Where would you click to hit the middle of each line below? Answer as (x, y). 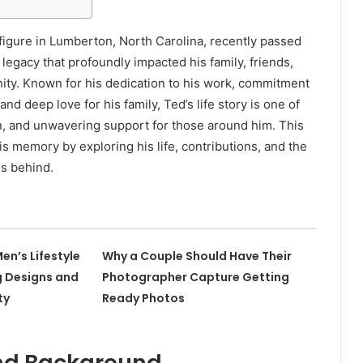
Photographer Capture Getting (196, 277)
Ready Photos (144, 298)
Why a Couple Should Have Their (197, 256)
